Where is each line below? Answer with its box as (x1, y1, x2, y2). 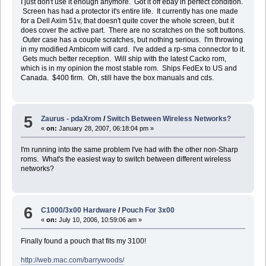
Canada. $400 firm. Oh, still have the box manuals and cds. (20, 73, 214, 82)
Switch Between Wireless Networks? (107, 115, 232, 123)
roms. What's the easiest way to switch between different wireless (20, 155, 231, 164)
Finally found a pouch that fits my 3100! (20, 236, 146, 245)
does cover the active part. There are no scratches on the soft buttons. (20, 26, 245, 34)
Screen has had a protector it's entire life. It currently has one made (20, 7, 238, 15)
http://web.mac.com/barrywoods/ (20, 255, 124, 264)
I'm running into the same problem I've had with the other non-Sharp (20, 145, 238, 154)
